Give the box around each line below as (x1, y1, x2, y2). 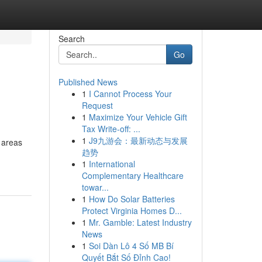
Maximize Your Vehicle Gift (88, 111, 187, 123)
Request (81, 99, 113, 111)
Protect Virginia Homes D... (81, 205, 182, 216)
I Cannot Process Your (88, 88, 172, 99)
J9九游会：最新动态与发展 (88, 135, 188, 146)
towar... (81, 181, 109, 193)
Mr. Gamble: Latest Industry (88, 216, 192, 228)
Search (58, 33, 85, 44)
